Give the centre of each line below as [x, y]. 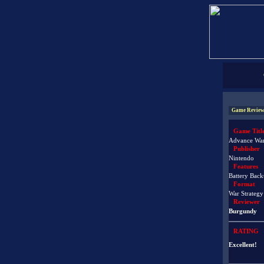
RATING [246, 232]
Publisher [247, 148]
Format [244, 184]
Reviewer [247, 202]
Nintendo [241, 158]
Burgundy [243, 211]
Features [246, 166]
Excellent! [243, 245]
